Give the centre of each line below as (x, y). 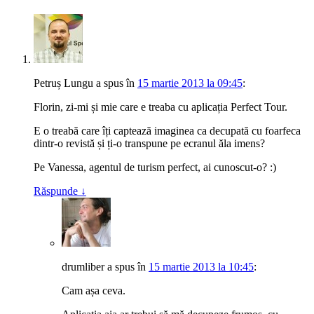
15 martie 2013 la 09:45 (190, 85)
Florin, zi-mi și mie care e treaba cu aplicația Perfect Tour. (161, 109)
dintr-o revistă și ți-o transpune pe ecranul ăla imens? (149, 145)
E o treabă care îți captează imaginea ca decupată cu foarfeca (167, 132)
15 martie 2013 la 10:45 (201, 268)
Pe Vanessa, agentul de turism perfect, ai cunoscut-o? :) (155, 169)
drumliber (83, 268)
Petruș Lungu (63, 85)
